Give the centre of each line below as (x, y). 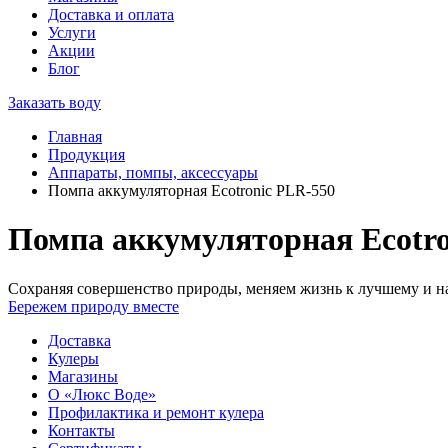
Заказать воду (54, 102)
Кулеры (73, 358)
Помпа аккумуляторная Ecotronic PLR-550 (191, 190)
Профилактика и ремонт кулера (156, 412)
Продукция (86, 154)
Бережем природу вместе (93, 306)
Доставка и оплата (111, 14)
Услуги (72, 32)
